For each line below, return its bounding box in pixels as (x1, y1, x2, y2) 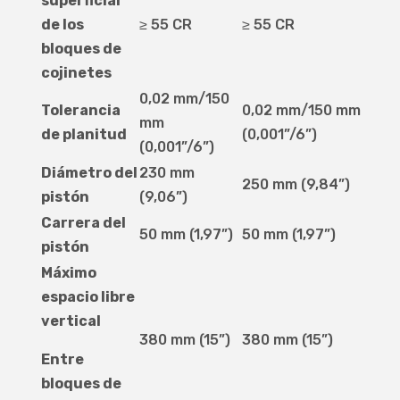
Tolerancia (40, 102, 121, 120)
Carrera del (40, 214, 126, 232)
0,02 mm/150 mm (241, 102, 361, 120)
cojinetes (40, 64, 112, 82)
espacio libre (40, 288, 135, 306)
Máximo (40, 264, 96, 282)
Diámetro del (40, 164, 137, 182)
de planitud (40, 126, 127, 144)
